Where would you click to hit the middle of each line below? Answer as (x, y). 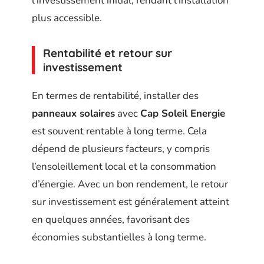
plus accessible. (67, 18)
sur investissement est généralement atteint (131, 202)
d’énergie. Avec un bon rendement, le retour (130, 184)
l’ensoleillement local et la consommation (124, 166)
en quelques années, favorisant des (111, 220)
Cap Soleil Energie (183, 113)
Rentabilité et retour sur (108, 53)
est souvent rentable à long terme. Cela (119, 131)
